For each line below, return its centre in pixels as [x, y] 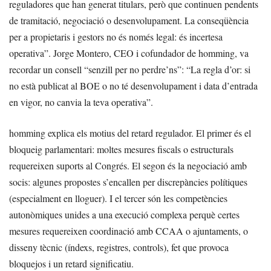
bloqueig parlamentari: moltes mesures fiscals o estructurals [121, 149]
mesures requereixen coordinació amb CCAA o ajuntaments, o [129, 230]
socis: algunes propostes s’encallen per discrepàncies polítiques [128, 181]
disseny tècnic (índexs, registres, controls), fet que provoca [119, 247]
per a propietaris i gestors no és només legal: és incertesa [116, 36]
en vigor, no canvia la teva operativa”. [81, 102]
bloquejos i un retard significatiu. [71, 263]
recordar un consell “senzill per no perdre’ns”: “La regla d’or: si [130, 69]
